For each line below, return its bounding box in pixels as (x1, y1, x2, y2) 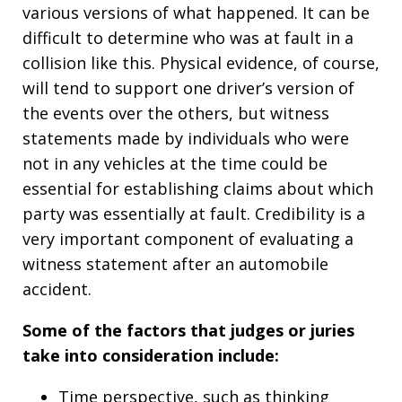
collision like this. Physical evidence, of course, (22, 51, 380, 74)
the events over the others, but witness (22, 101, 329, 124)
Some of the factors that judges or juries (22, 319, 354, 341)
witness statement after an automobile (22, 252, 328, 275)
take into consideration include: (22, 344, 279, 366)
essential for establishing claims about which (22, 177, 373, 199)
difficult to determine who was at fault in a (22, 26, 354, 48)
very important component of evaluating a (22, 227, 354, 249)
